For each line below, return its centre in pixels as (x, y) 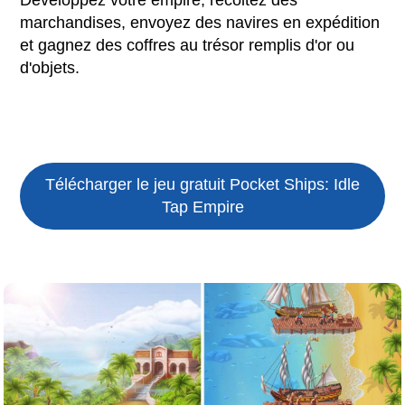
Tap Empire (202, 207)
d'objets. (50, 67)
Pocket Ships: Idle (295, 184)
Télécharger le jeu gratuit (137, 184)
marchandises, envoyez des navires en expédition (200, 22)
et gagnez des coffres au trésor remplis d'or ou (188, 45)
